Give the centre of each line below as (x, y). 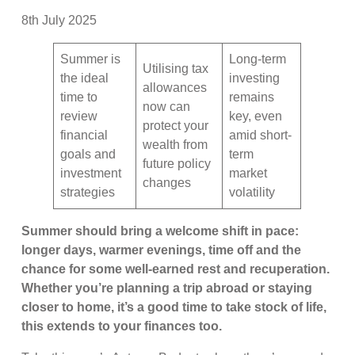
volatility (254, 192)
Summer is (91, 59)
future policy (177, 163)
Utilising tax (176, 68)
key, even (256, 116)
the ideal (85, 78)
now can (167, 106)
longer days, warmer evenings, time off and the (162, 250)
